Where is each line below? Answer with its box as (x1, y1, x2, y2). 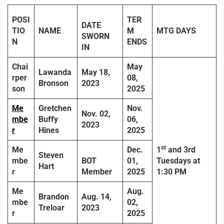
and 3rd (166, 145, 195, 155)
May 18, (81, 67, 110, 77)
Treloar (38, 203, 64, 213)
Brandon (38, 192, 69, 202)
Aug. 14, (81, 192, 111, 202)
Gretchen (38, 103, 71, 113)
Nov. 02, (81, 109, 110, 119)
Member (81, 167, 112, 177)
